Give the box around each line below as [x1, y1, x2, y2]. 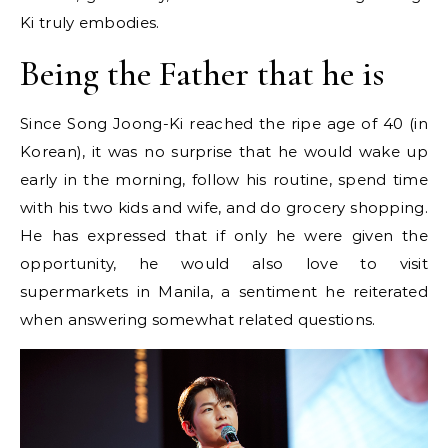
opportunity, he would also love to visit [20, 254, 428, 274]
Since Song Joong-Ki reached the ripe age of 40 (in [20, 114, 428, 134]
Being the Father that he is [20, 52, 385, 96]
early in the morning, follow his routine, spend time [20, 170, 428, 190]
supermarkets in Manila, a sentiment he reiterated [20, 282, 428, 302]
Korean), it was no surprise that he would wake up [20, 142, 428, 162]
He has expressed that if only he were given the [20, 226, 428, 246]
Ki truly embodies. [20, 13, 160, 33]
